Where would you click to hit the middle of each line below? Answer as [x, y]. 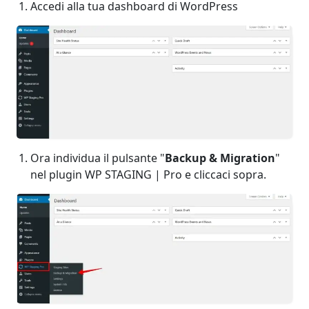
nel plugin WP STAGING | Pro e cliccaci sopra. [148, 175]
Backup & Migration [220, 158]
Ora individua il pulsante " [98, 158]
